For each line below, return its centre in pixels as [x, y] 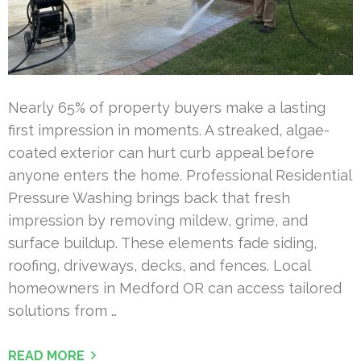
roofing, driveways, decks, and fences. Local [159, 265]
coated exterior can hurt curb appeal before [161, 152]
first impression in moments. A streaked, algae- [169, 130]
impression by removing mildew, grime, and [158, 220]
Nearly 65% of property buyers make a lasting [167, 107]
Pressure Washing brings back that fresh [149, 197]
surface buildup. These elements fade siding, [162, 243]
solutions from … [62, 310]
